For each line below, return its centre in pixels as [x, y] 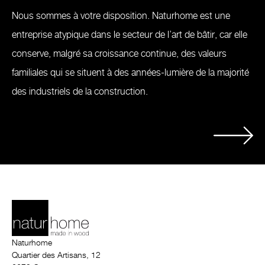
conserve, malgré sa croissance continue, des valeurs [119, 54]
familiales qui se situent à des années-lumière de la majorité [130, 72]
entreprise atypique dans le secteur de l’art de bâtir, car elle [130, 35]
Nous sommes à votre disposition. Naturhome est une [121, 16]
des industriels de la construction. [80, 91]
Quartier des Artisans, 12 [56, 256]
